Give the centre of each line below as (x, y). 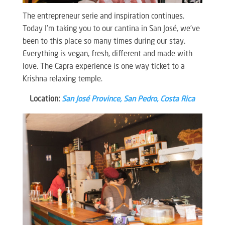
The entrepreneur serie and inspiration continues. (103, 17)
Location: (46, 99)
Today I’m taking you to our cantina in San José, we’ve (111, 29)
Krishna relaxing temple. (62, 79)
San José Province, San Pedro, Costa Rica (129, 99)
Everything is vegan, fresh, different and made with (107, 54)
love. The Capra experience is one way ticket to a (103, 67)
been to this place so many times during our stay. (104, 42)
